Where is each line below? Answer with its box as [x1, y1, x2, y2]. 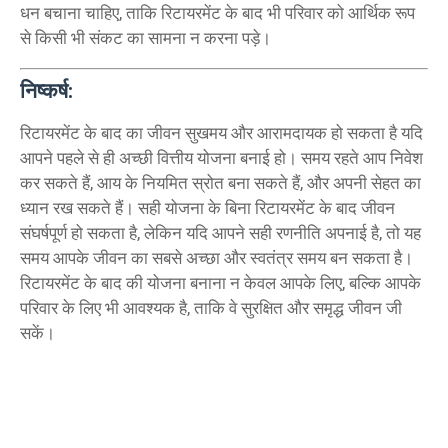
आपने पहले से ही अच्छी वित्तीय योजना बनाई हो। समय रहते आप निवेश [20, 147, 423, 168]
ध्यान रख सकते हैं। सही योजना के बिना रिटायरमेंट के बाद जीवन [20, 197, 395, 218]
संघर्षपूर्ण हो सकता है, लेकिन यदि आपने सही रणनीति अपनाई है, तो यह [20, 222, 421, 243]
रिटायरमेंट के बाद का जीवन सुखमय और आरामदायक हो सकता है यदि [20, 122, 423, 143]
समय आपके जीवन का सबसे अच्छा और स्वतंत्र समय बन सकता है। [20, 247, 413, 268]
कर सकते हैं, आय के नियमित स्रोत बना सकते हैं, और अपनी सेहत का [20, 172, 421, 193]
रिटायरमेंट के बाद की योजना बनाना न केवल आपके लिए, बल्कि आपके [20, 272, 421, 293]
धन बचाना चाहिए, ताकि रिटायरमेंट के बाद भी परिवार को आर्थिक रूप [20, 3, 415, 24]
